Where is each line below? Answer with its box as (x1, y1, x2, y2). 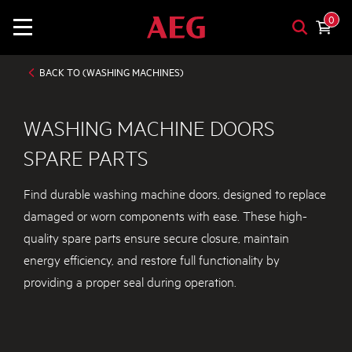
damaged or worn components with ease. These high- (24, 206, 307, 223)
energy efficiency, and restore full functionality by (24, 250, 280, 267)
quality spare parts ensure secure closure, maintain (24, 228, 289, 245)
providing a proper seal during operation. (24, 272, 236, 289)
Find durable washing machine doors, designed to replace (24, 184, 326, 201)
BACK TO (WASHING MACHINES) (39, 66, 184, 79)
